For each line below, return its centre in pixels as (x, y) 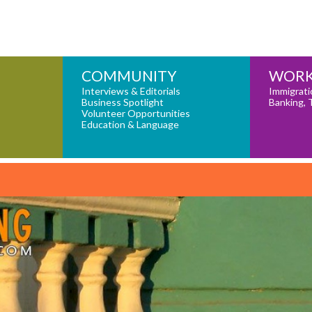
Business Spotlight (122, 102)
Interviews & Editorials (131, 91)
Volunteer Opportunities (135, 114)
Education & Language (130, 125)
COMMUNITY (129, 76)
